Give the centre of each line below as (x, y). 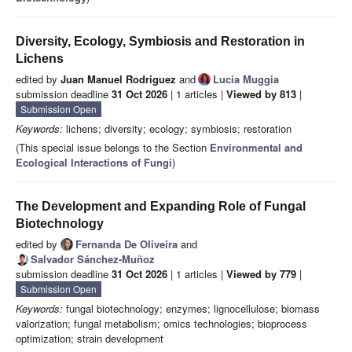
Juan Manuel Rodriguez (118, 79)
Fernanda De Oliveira (126, 244)
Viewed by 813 (261, 94)
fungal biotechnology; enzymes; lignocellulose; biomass (191, 309)
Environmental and (256, 148)
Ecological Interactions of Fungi (94, 163)
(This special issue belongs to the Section (113, 148)
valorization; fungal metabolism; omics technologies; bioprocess (161, 324)
